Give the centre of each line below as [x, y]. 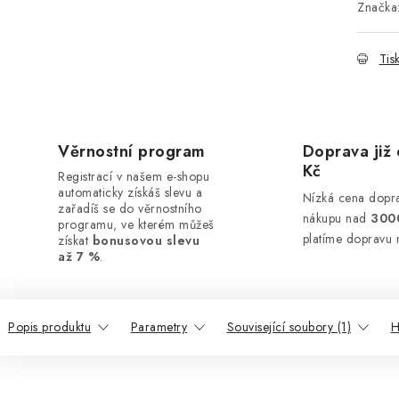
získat [75, 240]
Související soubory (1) [289, 327]
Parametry [159, 327]
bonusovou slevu [146, 240]
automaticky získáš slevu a [130, 192]
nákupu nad [337, 218]
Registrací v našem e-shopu [134, 176]
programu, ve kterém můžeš [136, 224]
